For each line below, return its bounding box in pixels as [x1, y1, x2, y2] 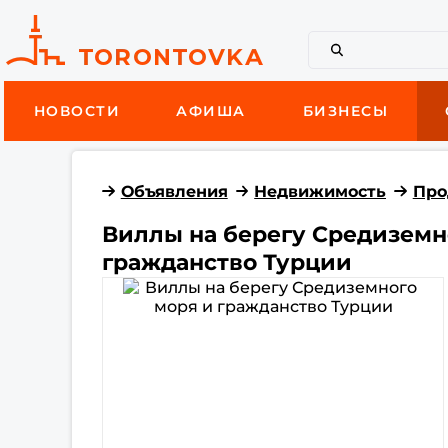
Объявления [120, 181, 228, 201]
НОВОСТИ [33, 102, 121, 120]
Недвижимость [254, 181, 387, 201]
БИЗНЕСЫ [302, 102, 389, 120]
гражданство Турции [102, 249, 353, 276]
